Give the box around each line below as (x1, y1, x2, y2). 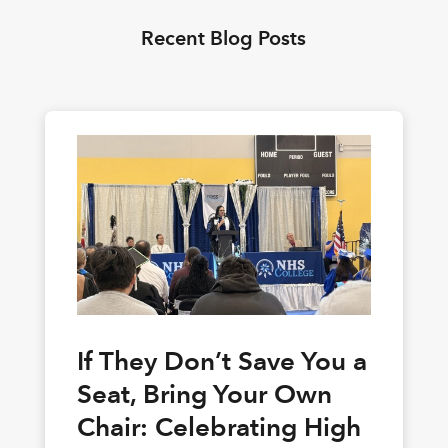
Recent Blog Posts (141, 25, 307, 50)
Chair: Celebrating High (76, 410, 361, 443)
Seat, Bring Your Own (76, 377, 332, 410)
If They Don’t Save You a (76, 344, 367, 377)
